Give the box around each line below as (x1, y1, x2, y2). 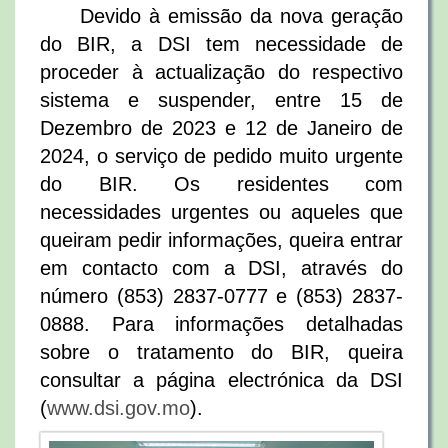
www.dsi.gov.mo (47, 397, 190, 419)
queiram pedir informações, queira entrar (40, 229, 403, 251)
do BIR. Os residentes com (40, 173, 403, 195)
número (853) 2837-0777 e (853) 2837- (40, 285, 403, 307)
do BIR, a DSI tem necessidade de (40, 33, 403, 55)
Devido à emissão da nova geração (80, 5, 403, 27)
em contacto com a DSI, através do (40, 257, 403, 279)
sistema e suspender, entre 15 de (40, 89, 403, 111)
